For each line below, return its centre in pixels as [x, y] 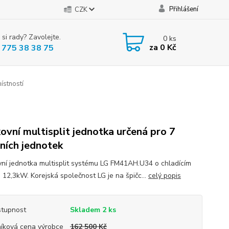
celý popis [164, 176]
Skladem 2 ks [93, 210]
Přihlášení [184, 9]
